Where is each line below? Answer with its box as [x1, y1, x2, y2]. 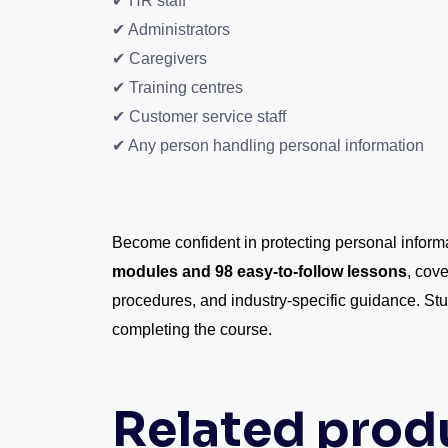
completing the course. [112, 321, 272, 339]
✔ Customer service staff [112, 108, 286, 126]
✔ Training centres [112, 79, 243, 97]
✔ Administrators [112, 21, 230, 39]
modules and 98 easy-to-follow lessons [112, 263, 407, 281]
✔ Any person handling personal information [112, 137, 424, 155]
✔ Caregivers [112, 50, 207, 68]
